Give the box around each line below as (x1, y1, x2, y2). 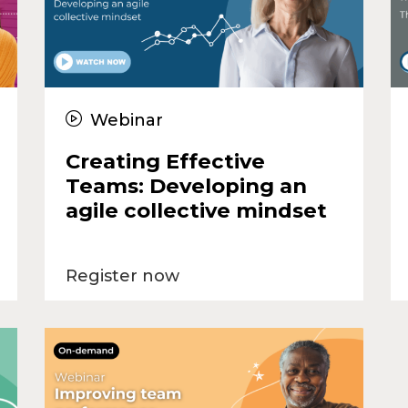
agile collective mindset (65, 197, 327, 223)
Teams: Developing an (65, 172, 307, 199)
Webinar (86, 109, 163, 130)
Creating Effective (65, 148, 265, 174)
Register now (65, 265, 179, 286)
